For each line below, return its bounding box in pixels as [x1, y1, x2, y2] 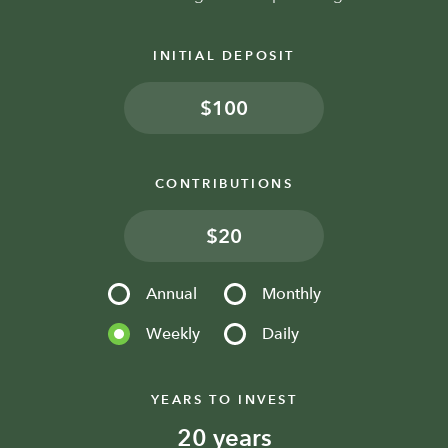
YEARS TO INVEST [150, 392, 298, 408]
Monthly [262, 284, 321, 304]
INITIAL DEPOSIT [153, 48, 295, 64]
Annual [146, 284, 197, 304]
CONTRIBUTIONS [154, 176, 294, 192]
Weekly [146, 324, 200, 344]
